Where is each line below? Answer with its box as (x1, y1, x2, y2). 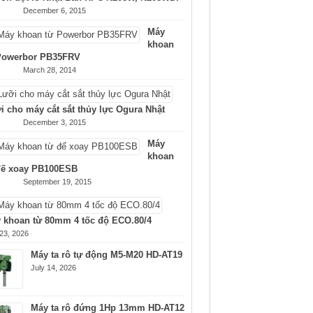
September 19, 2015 (22, 177, 92, 186)
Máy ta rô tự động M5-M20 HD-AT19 (30, 249, 182, 260)
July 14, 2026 (30, 263, 76, 272)
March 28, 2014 (22, 66, 76, 74)
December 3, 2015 (22, 118, 86, 126)
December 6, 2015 (22, 6, 86, 15)
